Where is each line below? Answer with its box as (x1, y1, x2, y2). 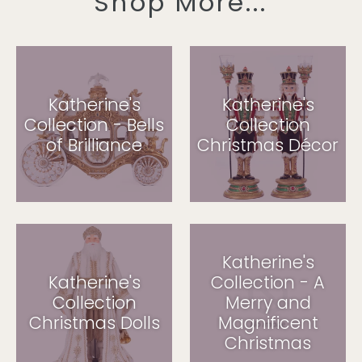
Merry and (225, 290, 311, 314)
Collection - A (211, 270, 325, 294)
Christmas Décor (197, 133, 339, 157)
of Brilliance (46, 133, 142, 157)
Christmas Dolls (28, 310, 160, 335)
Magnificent (217, 310, 318, 335)
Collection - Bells (24, 112, 164, 137)
